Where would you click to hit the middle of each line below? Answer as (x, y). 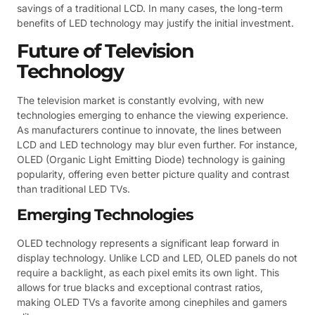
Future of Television (105, 51)
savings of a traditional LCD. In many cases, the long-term (150, 8)
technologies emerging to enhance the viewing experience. (153, 115)
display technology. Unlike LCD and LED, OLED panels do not (157, 258)
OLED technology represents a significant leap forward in (148, 243)
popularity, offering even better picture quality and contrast (153, 174)
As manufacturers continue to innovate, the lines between (149, 129)
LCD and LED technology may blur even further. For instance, (157, 144)
